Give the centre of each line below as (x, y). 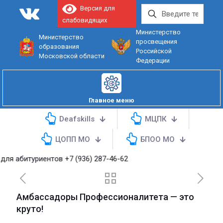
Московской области (72, 56)
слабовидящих (84, 20)
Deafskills (77, 119)
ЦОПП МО (73, 139)
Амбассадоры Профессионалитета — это (105, 197)
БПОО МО (158, 139)
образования (59, 46)
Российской (154, 51)
